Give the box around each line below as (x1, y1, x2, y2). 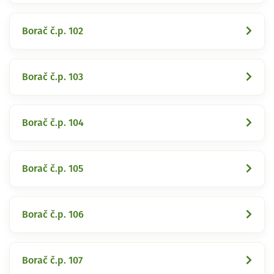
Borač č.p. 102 (22, 26, 83, 36)
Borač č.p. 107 (22, 255, 83, 265)
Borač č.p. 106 (22, 209, 84, 220)
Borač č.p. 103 (22, 72, 83, 82)
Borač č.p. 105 (22, 163, 83, 174)
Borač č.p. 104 (22, 117, 84, 128)
